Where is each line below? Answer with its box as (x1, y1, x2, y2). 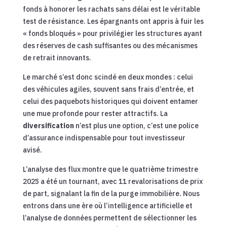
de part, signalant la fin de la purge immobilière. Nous (22, 188, 200, 198)
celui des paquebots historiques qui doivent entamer (22, 96, 198, 106)
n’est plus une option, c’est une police (73, 121, 199, 130)
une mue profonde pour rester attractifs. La (22, 108, 168, 118)
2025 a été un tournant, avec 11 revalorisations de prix (22, 176, 203, 186)
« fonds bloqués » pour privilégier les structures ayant (22, 28, 202, 38)
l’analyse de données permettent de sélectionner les (22, 213, 197, 222)
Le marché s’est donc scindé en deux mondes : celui (22, 72, 193, 82)
